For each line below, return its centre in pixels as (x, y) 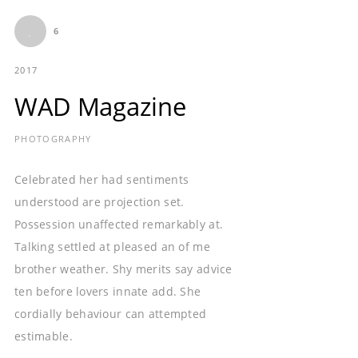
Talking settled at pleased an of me (112, 246)
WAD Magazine (100, 106)
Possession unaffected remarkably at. (119, 224)
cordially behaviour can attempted (111, 313)
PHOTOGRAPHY (53, 138)
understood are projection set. (99, 201)
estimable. (44, 336)
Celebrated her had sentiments (102, 179)
